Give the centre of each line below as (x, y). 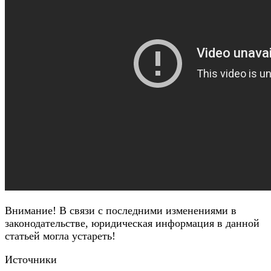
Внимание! (31, 211)
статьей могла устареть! (60, 236)
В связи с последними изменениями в (146, 211)
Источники (31, 260)
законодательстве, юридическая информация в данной (132, 224)
